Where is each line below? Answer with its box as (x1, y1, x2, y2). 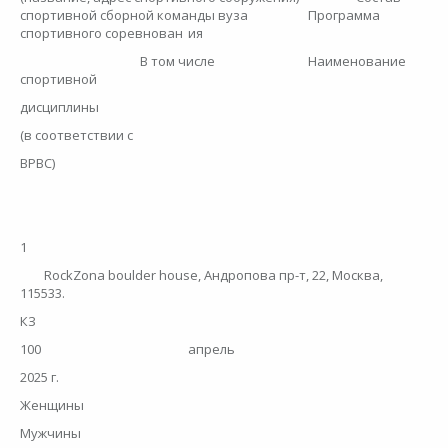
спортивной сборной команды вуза (20, 6, 251, 25)
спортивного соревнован (20, 24, 183, 43)
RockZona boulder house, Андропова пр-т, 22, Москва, (44, 266, 383, 285)
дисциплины (20, 98, 102, 117)
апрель (188, 340, 238, 359)
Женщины (20, 396, 90, 415)
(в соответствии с (20, 126, 136, 145)
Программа (308, 6, 380, 25)
